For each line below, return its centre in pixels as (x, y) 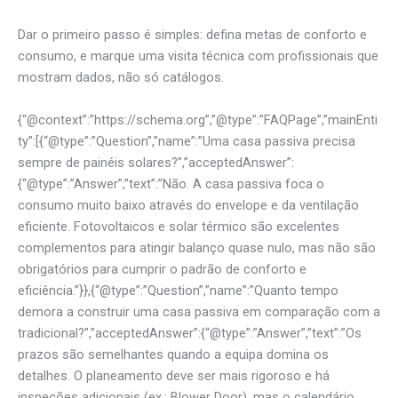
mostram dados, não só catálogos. (121, 78)
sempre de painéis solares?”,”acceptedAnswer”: (156, 162)
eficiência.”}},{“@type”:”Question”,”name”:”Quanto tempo (178, 290)
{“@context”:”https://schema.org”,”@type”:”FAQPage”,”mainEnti (198, 119)
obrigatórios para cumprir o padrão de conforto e (162, 269)
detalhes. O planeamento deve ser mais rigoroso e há (174, 375)
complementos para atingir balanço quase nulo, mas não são (197, 247)
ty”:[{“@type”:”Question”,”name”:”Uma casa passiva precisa (187, 141)
